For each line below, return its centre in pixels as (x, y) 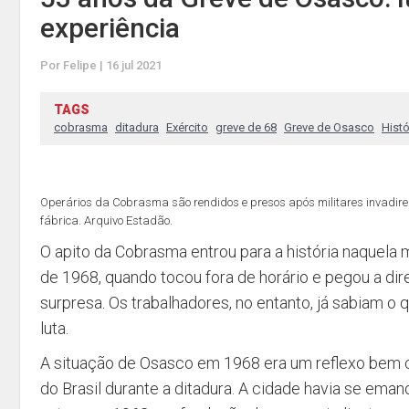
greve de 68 (246, 127)
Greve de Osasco (329, 127)
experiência (110, 28)
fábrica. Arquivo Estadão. (106, 220)
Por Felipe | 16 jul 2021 (101, 65)
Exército (187, 127)
